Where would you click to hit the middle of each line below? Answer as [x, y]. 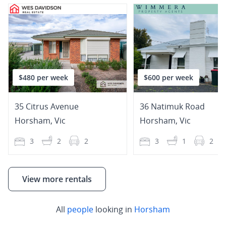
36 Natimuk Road [172, 106]
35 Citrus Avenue [47, 106]
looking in [114, 209]
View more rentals [57, 179]
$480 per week [43, 77]
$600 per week [168, 77]
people [80, 209]
